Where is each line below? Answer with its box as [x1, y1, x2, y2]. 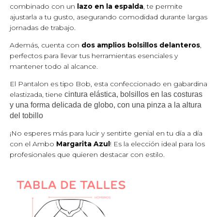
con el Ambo [10, 139, 54, 149]
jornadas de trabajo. [10, 23, 76, 32]
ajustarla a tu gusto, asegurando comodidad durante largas [10, 13, 207, 22]
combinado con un [10, 2, 77, 11]
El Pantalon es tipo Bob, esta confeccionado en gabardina [10, 79, 207, 89]
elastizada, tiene [10, 90, 62, 99]
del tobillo [10, 111, 43, 120]
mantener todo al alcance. [10, 62, 98, 71]
